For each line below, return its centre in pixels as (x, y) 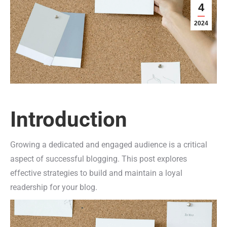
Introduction (69, 119)
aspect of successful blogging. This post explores (99, 159)
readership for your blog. (54, 187)
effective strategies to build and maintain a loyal (96, 173)
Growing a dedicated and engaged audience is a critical (109, 145)
